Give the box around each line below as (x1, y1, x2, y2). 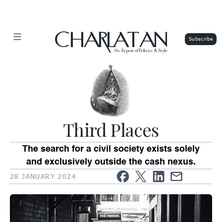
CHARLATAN (54, 31, 167, 53)
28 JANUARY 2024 (10, 171, 77, 181)
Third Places (63, 117, 159, 141)
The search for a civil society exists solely (22, 144, 200, 154)
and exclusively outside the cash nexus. (26, 157, 196, 166)
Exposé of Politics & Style (120, 47, 167, 54)
